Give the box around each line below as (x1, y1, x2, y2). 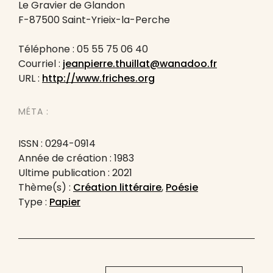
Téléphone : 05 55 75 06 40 (18, 42, 148, 56)
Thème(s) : (18, 180, 73, 194)
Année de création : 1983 (18, 151, 134, 165)
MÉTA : (18, 105, 49, 118)
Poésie (166, 180, 198, 194)
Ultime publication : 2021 (18, 166, 132, 180)
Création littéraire (73, 180, 161, 194)
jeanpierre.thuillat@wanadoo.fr (63, 57, 217, 71)
